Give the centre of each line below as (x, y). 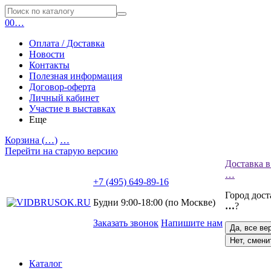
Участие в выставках (72, 109)
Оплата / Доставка (67, 43)
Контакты (49, 65)
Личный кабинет (64, 98)
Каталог (46, 263)
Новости (47, 54)
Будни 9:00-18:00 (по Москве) (154, 202)
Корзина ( (25, 140)
